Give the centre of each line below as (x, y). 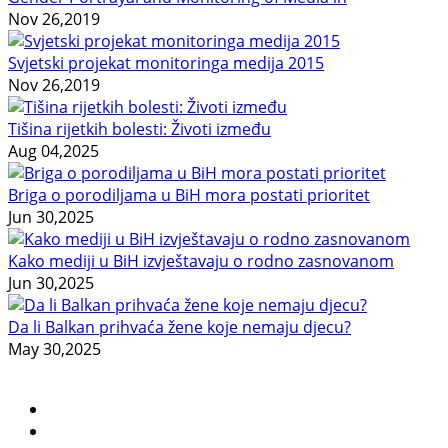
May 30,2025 (54, 349)
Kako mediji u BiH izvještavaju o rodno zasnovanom (201, 261)
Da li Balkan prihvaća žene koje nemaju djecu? (179, 327)
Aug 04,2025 (53, 151)
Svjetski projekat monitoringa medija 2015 (166, 63)
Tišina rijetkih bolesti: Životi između (139, 129)
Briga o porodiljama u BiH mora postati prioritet (189, 195)
